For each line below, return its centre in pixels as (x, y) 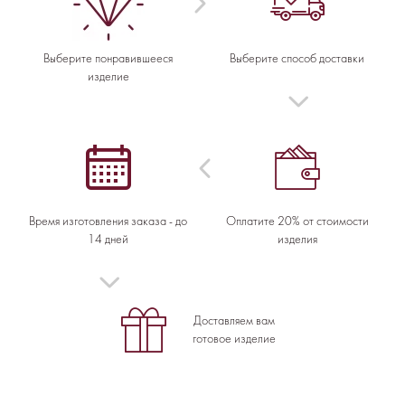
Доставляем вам (234, 321)
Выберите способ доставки (297, 59)
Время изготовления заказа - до (108, 221)
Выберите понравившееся (108, 59)
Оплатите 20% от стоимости (297, 221)
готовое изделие (234, 339)
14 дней (108, 240)
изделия (297, 240)
